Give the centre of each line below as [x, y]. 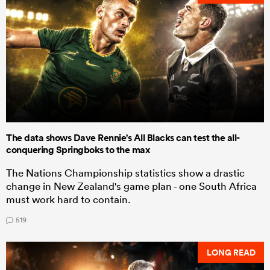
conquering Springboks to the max [78, 150]
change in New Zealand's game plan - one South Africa [131, 186]
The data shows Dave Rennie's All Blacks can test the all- [123, 138]
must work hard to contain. [68, 199]
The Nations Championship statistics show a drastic [125, 173]
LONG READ [231, 252]
